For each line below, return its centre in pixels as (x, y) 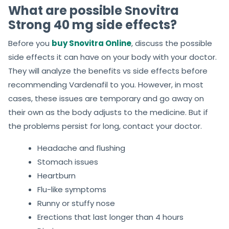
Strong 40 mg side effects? (93, 25)
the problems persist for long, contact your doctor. (105, 126)
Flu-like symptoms (72, 190)
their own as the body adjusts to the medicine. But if (108, 112)
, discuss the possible (172, 43)
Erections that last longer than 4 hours (110, 217)
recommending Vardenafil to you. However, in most (106, 85)
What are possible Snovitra (94, 11)
